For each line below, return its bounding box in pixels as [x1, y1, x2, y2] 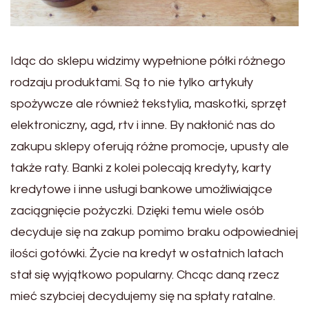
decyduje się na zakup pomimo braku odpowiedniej [10, 225, 298, 239]
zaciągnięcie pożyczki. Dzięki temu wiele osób [10, 203, 265, 217]
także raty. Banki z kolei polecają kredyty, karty [10, 161, 271, 175]
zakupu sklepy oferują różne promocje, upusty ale [10, 139, 289, 153]
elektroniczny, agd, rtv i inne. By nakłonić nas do [10, 118, 276, 132]
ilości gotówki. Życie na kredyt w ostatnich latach [10, 246, 283, 260]
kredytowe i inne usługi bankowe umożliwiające [10, 182, 272, 196]
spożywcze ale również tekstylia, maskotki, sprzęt [10, 97, 287, 110]
